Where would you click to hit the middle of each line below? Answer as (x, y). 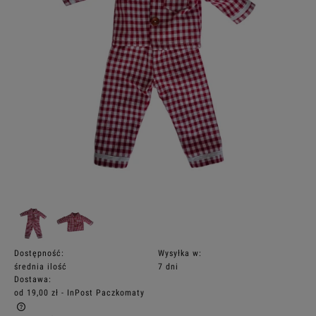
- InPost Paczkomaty (103, 293)
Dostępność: (39, 253)
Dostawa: (33, 279)
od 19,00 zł (36, 293)
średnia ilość (41, 267)
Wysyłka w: (180, 253)
